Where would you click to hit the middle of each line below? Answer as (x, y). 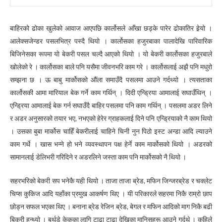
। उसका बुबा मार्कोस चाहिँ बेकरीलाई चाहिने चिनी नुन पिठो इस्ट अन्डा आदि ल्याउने (111, 131)
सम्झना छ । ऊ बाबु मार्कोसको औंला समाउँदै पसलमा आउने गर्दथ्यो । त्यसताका (111, 80)
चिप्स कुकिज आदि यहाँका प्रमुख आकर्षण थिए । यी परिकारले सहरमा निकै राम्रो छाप (111, 194)
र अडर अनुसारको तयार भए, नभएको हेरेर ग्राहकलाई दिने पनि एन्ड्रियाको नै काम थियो (111, 118)
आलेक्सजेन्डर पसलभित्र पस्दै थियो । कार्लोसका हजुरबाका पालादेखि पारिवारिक (111, 41)
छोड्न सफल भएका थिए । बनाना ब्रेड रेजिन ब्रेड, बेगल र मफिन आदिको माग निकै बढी (111, 206)
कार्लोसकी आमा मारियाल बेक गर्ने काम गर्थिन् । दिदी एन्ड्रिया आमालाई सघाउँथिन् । (111, 92)
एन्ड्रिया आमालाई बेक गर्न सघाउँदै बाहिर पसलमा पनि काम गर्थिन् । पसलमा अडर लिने (111, 105)
